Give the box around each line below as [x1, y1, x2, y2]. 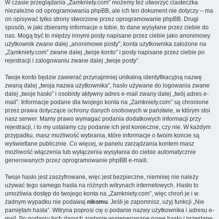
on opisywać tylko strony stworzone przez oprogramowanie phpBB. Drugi [5, 16, 198, 22]
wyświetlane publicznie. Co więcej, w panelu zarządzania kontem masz [5, 140, 194, 147]
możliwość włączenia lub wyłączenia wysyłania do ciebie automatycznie [5, 149, 196, 155]
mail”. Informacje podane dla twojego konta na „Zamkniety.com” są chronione [5, 99, 209, 106]
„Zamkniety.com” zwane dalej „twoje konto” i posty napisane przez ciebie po [5, 49, 205, 56]
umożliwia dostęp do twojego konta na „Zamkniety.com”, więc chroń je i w [5, 190, 198, 197]
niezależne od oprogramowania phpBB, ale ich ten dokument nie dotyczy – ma [5, 7, 213, 14]
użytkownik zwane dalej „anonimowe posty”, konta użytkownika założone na [5, 41, 206, 47]
